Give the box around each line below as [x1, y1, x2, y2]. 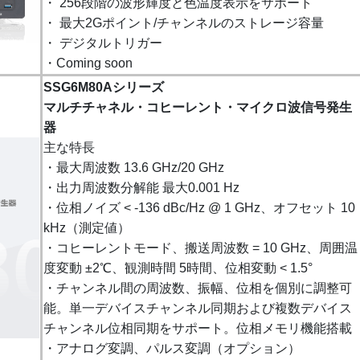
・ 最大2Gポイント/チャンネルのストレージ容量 [43, 15, 324, 30]
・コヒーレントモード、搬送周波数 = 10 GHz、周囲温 [43, 240, 358, 255]
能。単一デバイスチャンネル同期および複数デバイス [43, 301, 352, 315]
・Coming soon [43, 55, 133, 70]
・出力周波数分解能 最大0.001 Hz [43, 180, 239, 194]
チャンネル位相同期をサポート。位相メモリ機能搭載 [43, 321, 352, 335]
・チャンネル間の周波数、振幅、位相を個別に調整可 [43, 280, 352, 295]
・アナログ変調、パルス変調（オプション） [43, 341, 301, 355]
